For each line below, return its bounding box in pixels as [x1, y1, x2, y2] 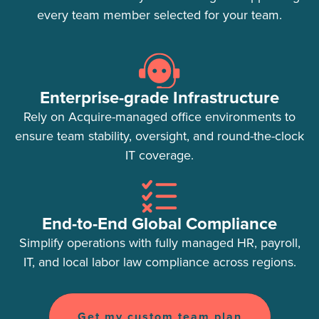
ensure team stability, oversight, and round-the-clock [15, 127, 304, 145]
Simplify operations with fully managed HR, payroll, [19, 234, 300, 251]
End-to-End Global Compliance [42, 211, 277, 236]
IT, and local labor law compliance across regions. [23, 253, 296, 271]
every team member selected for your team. [37, 6, 282, 23]
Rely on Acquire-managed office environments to [23, 108, 296, 125]
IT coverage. [125, 146, 194, 164]
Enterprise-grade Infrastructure [40, 85, 279, 110]
